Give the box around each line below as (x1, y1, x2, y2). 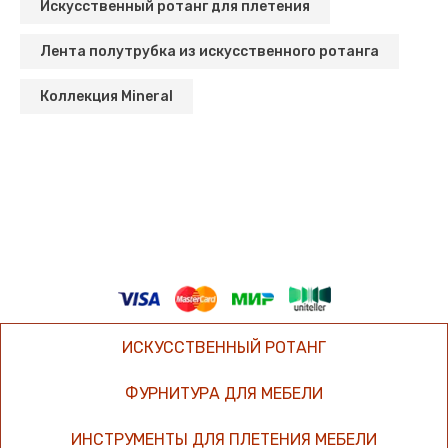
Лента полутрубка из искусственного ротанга (40, 43, 379, 60)
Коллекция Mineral (40, 88, 173, 105)
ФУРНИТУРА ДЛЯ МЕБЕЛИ (125, 384, 323, 403)
